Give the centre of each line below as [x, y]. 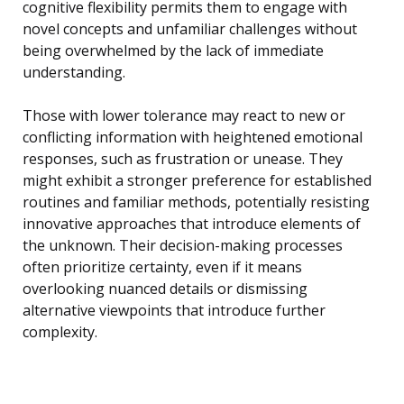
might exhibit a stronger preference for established [197, 180]
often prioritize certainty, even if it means [162, 266]
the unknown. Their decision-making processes [183, 245]
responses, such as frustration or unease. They [183, 158]
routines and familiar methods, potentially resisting [196, 202]
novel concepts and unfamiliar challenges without [190, 28]
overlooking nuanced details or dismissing [165, 288]
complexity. [60, 331]
